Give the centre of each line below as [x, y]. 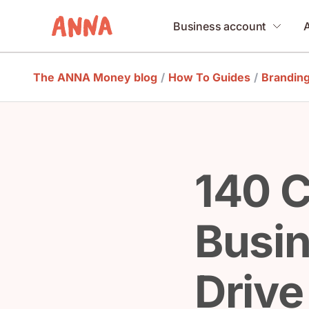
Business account [219, 26]
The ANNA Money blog [95, 77]
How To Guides [209, 77]
